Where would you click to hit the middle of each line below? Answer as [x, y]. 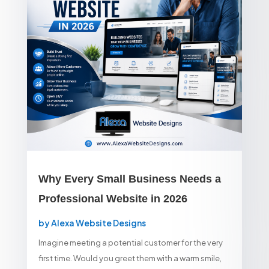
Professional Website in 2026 [113, 199]
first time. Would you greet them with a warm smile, [130, 258]
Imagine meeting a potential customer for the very [130, 243]
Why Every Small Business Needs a [129, 179]
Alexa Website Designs [98, 223]
